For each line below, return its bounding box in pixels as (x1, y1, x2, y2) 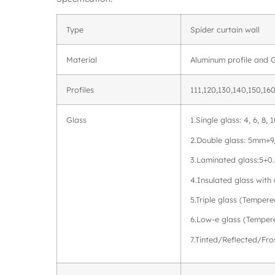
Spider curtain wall (190, 25, 260, 35)
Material (66, 55, 97, 65)
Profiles (66, 85, 94, 95)
